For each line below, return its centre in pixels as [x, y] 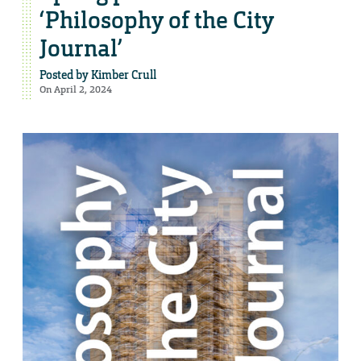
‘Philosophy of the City [157, 21]
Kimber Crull [124, 75]
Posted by [65, 75]
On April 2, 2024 [76, 90]
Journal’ [81, 49]
